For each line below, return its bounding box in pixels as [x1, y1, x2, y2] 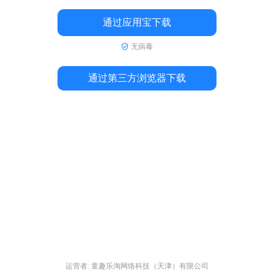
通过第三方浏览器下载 [88, 72, 186, 84]
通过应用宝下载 [103, 16, 171, 28]
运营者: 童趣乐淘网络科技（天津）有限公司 [65, 262, 209, 270]
